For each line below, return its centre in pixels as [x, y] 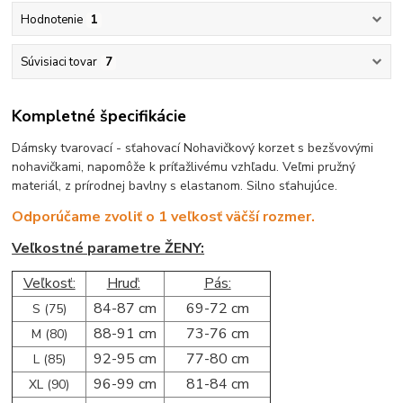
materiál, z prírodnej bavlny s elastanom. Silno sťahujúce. [175, 186]
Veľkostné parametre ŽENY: [108, 249]
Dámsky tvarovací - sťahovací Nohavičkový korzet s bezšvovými [193, 148]
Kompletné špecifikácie [99, 116]
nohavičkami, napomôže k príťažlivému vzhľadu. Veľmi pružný [184, 167]
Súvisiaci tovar [58, 62]
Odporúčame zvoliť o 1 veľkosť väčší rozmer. [164, 217]
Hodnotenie [51, 19]
